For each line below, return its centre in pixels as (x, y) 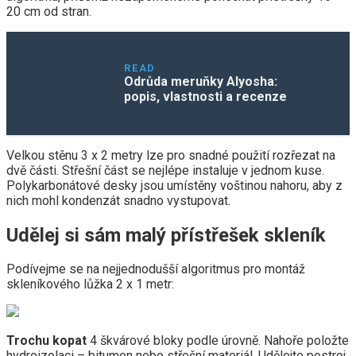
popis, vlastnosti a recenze (206, 96)
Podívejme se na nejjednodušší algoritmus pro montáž (156, 269)
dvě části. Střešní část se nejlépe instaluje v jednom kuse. (165, 170)
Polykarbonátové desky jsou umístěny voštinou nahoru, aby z (174, 185)
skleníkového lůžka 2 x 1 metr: (90, 284)
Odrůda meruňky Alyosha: (201, 81)
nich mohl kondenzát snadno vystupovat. (118, 200)
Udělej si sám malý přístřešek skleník (166, 235)
